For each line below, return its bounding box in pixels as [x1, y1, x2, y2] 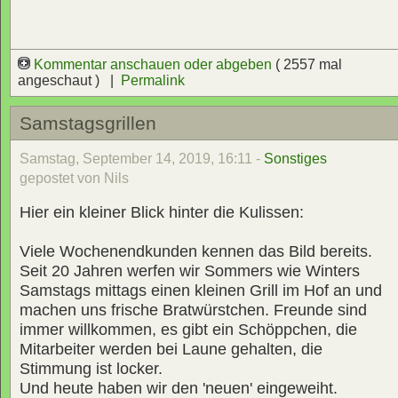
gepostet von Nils [20, 170, 129, 186]
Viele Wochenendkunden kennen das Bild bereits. [20, 242, 372, 260]
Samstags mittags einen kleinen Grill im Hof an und [20, 281, 382, 299]
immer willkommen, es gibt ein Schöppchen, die [20, 320, 357, 338]
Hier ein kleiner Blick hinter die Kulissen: [20, 203, 304, 221]
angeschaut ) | [18, 73, 121, 89]
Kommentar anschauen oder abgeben [30, 57, 275, 73]
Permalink [121, 73, 185, 89]
